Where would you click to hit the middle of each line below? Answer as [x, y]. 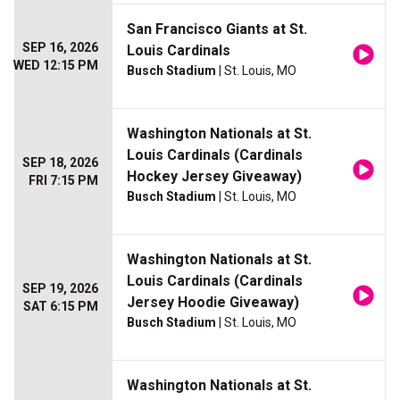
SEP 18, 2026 [60, 163]
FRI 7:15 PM [63, 181]
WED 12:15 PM [56, 66]
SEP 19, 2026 [60, 289]
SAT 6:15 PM [61, 307]
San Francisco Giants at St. [217, 29]
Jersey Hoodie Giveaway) [213, 303]
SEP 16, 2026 [60, 48]
